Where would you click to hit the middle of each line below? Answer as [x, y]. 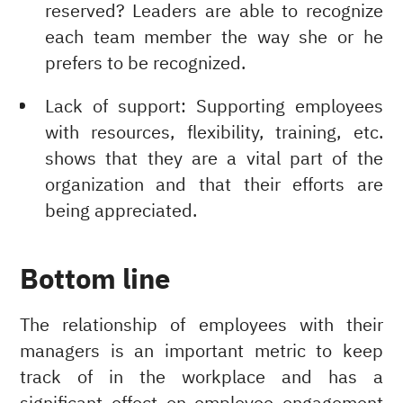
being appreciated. [121, 211]
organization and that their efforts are [214, 185]
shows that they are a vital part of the [214, 159]
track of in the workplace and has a [201, 377]
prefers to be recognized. [145, 63]
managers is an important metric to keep [201, 351]
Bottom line [95, 280]
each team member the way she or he [214, 37]
